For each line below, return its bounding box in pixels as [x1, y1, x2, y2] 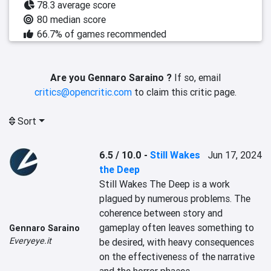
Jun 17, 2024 [207, 149, 262, 161]
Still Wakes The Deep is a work [99, 178, 230, 190]
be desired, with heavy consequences [99, 236, 255, 248]
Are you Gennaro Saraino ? [50, 71, 172, 83]
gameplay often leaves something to [99, 221, 255, 233]
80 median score [37, 13, 106, 25]
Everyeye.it [9, 235, 51, 246]
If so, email [172, 71, 221, 83]
